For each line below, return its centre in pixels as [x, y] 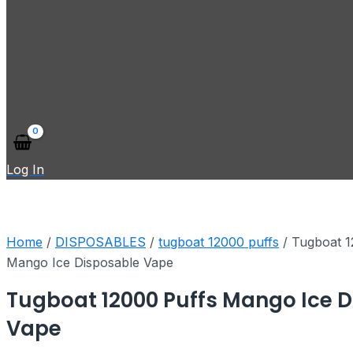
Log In [25, 169]
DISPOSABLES [100, 242]
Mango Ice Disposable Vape [90, 262]
